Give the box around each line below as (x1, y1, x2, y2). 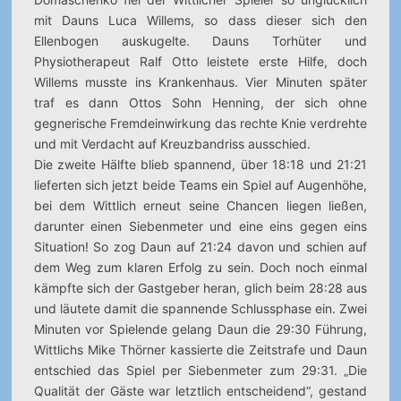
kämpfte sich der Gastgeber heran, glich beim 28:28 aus (33, 280, 368, 295)
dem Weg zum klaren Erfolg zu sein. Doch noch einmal (33, 260, 368, 275)
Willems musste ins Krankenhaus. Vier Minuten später (33, 74, 368, 90)
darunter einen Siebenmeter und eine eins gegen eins (33, 218, 368, 234)
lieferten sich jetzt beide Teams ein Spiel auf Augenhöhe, (33, 177, 368, 192)
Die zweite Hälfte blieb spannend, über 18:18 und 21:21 (33, 157, 368, 172)
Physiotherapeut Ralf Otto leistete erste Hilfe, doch (33, 54, 368, 69)
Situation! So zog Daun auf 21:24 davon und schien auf (33, 239, 368, 254)
